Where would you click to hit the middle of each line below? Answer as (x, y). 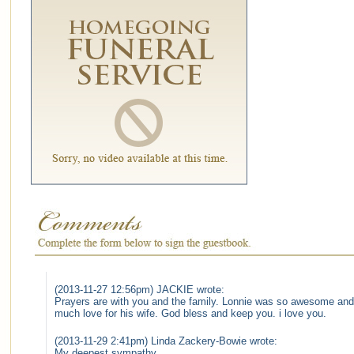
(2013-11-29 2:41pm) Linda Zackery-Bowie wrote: (166, 341)
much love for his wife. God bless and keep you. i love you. (190, 314)
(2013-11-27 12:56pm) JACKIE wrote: (139, 290)
